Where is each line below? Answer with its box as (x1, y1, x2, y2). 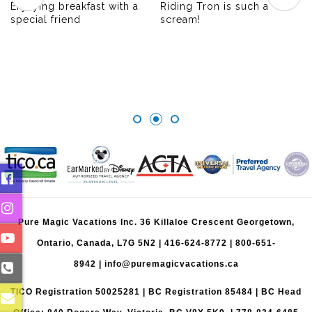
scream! (160, 14, 201, 25)
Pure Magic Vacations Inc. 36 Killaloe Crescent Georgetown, (17, 217, 295, 227)
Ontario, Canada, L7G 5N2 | (36, 237, 164, 248)
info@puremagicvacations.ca (104, 258, 239, 269)
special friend (10, 14, 81, 25)
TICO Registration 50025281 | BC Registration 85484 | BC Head (10, 286, 302, 297)
